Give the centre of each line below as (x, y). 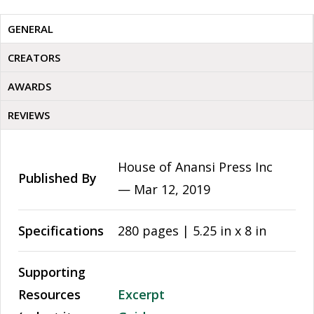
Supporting (52, 272)
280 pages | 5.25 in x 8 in (192, 231)
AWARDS (29, 86)
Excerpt (141, 294)
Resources (49, 294)
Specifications (61, 231)
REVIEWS (29, 115)
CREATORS (34, 57)
